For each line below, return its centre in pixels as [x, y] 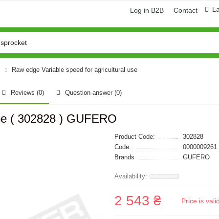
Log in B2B [147, 10]
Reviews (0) [27, 93]
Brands [124, 157]
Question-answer [90, 93]
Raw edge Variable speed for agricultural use [75, 70]
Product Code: [135, 137]
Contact [186, 10]
